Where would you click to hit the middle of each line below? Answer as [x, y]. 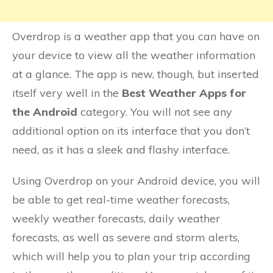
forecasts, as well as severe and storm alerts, [126, 237]
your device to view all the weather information [134, 55]
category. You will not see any [155, 112]
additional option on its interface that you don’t [131, 130]
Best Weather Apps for [184, 93]
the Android [45, 112]
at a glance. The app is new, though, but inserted [136, 74]
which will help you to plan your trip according [131, 256]
